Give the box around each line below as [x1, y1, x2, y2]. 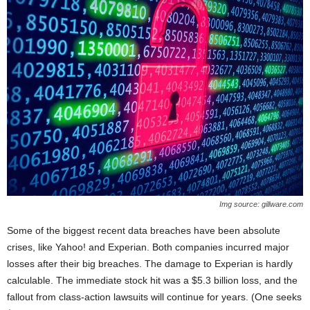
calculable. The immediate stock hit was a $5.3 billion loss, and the [7, 274, 298, 286]
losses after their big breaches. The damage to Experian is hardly [7, 257, 293, 269]
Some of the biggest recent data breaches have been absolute [7, 224, 280, 236]
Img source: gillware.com [219, 199, 303, 208]
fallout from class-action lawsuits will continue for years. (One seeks [7, 291, 302, 302]
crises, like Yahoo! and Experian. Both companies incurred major [7, 241, 289, 253]
